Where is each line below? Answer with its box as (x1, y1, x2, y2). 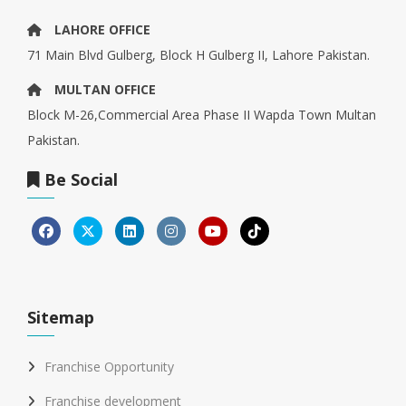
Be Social (40, 169, 118, 190)
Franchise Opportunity (44, 358, 174, 375)
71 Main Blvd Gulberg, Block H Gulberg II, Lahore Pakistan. (27, 46, 370, 63)
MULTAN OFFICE (54, 81, 156, 98)
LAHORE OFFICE (54, 21, 150, 38)
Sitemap (27, 306, 94, 328)
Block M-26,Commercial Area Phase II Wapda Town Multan (27, 106, 376, 123)
